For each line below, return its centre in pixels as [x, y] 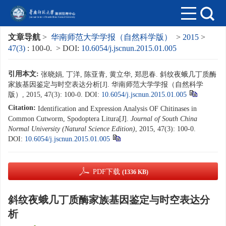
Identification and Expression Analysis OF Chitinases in [117, 109]
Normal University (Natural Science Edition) [72, 129]
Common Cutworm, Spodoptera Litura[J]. [69, 119]
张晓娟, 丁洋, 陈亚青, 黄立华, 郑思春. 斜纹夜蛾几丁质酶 [129, 74]
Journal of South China [164, 119]
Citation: [22, 108]
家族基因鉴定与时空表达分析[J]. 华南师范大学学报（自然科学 [106, 84]
